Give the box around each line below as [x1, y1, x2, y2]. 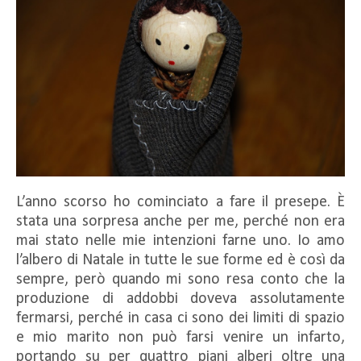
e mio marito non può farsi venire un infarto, [16, 329, 345, 346]
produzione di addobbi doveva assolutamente [16, 290, 345, 307]
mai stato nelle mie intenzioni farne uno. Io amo [16, 232, 345, 249]
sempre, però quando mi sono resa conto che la [16, 271, 345, 288]
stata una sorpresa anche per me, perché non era [16, 213, 345, 230]
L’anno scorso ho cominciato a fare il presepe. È [16, 193, 345, 210]
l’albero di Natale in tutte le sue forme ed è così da [16, 251, 345, 268]
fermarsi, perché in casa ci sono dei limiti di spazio [16, 309, 345, 326]
